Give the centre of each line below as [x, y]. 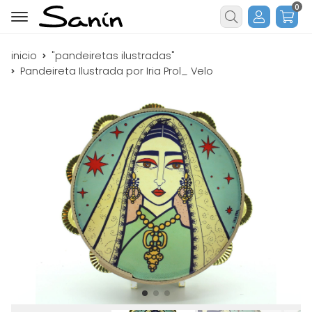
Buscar [238, 26]
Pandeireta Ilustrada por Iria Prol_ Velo [117, 71]
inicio [24, 56]
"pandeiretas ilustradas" [113, 56]
